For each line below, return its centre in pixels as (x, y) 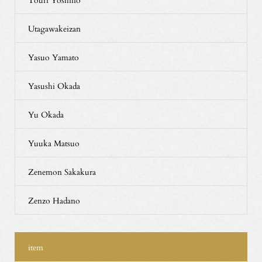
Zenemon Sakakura (62, 171)
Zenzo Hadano (54, 200)
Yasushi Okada (54, 85)
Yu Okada (46, 114)
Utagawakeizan (54, 28)
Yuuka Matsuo (54, 143)
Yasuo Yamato (53, 57)
